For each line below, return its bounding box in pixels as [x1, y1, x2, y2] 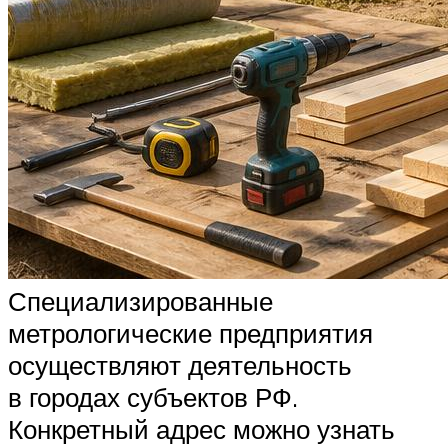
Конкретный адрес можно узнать [8, 413, 395, 446]
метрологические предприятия [8, 317, 373, 350]
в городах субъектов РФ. [8, 381, 298, 414]
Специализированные [8, 285, 273, 318]
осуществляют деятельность [8, 349, 352, 382]
